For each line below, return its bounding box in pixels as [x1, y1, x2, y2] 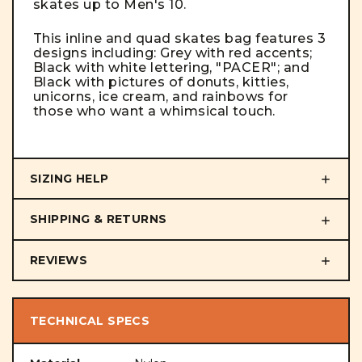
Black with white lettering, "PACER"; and [33, 60, 310, 76]
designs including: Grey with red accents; [33, 45, 313, 61]
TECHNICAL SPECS [30, 313, 150, 328]
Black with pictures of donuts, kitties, [33, 74, 289, 90]
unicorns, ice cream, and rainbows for [33, 89, 288, 105]
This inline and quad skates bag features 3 [33, 31, 326, 47]
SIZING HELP [30, 171, 109, 187]
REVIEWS [30, 252, 87, 267]
